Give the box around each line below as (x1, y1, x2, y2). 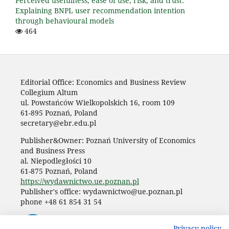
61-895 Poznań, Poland (20, 108, 98, 118)
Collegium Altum (20, 87, 78, 98)
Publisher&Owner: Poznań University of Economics (20, 135, 195, 146)
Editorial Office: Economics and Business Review (20, 77, 186, 87)
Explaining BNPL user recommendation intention (15, 6, 185, 16)
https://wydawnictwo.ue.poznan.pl (20, 176, 139, 187)
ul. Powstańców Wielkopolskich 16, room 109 (20, 98, 175, 108)
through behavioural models (15, 16, 114, 26)
